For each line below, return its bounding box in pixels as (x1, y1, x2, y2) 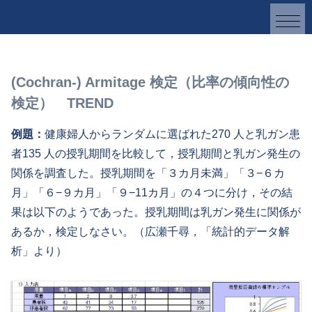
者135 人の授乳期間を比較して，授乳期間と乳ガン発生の (11, 148, 300, 160)
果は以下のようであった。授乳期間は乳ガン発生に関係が (11, 206, 301, 219)
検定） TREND (11, 95, 114, 111)
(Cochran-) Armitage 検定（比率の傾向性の (11, 75, 289, 91)
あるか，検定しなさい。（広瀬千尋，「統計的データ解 (11, 226, 290, 238)
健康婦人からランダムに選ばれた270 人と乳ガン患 (45, 128, 300, 141)
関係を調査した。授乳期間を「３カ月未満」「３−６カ (11, 167, 285, 180)
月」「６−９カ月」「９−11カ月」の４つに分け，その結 (11, 187, 292, 199)
